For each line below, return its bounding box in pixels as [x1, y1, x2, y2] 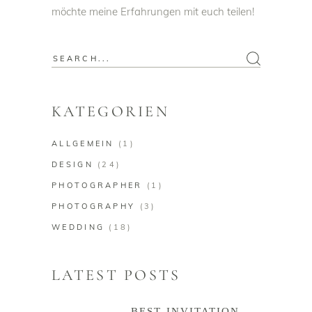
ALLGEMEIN [52, 139, 114, 149]
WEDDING [52, 222, 105, 233]
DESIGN [52, 159, 93, 170]
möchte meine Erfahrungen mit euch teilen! [52, 5, 257, 19]
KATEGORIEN [52, 102, 169, 121]
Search [52, 52, 84, 65]
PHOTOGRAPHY [52, 201, 136, 212]
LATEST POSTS [52, 266, 181, 285]
